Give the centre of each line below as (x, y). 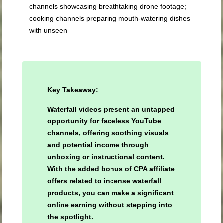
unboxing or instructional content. (106, 157)
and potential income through (98, 145)
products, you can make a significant (110, 193)
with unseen (49, 31)
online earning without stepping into (110, 205)
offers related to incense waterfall (104, 181)
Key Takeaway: (73, 90)
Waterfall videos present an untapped (111, 109)
